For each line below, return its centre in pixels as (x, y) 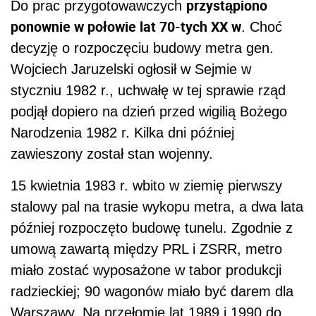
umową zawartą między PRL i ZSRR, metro (146, 249)
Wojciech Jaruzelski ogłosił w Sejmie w (131, 69)
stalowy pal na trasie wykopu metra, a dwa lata (157, 207)
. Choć (262, 27)
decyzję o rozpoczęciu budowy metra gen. (142, 48)
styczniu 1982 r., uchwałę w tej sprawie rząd (148, 91)
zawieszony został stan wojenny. (112, 154)
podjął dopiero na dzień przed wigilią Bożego (149, 112)
